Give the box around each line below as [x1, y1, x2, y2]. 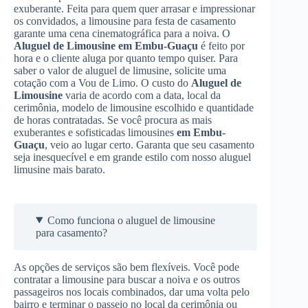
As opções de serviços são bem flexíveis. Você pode [14, 261, 239, 273]
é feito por [198, 39, 245, 52]
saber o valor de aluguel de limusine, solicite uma [14, 64, 226, 76]
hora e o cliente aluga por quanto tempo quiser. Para [14, 52, 238, 64]
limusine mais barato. [14, 163, 105, 175]
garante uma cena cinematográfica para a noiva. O [14, 27, 230, 39]
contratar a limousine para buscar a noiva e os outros [14, 273, 240, 285]
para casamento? [36, 226, 107, 239]
